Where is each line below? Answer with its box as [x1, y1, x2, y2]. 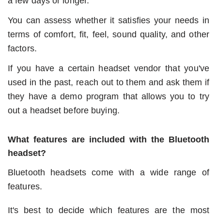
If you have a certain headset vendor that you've [8, 63, 209, 73]
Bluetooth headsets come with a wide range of [8, 167, 209, 177]
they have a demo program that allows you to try [8, 91, 209, 101]
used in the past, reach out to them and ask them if [8, 77, 209, 87]
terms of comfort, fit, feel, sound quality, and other [8, 29, 209, 39]
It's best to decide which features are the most [8, 205, 209, 215]
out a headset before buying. [8, 105, 120, 115]
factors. [8, 43, 37, 53]
